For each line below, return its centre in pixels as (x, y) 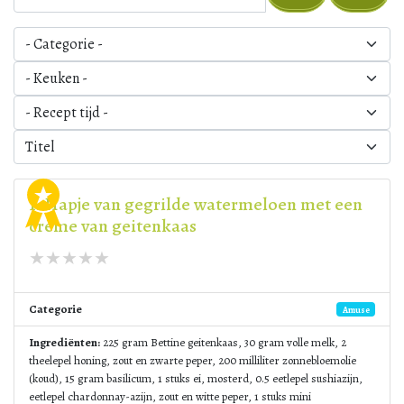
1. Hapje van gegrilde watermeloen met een (196, 204)
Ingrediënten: (64, 342)
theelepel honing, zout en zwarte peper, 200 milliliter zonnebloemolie (193, 360)
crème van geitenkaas (113, 226)
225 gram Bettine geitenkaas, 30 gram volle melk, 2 (223, 342)
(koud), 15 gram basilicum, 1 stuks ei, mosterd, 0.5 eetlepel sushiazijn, (196, 378)
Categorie (55, 309)
